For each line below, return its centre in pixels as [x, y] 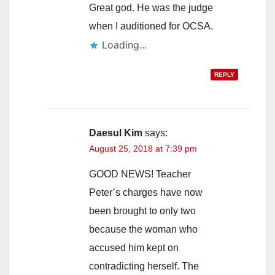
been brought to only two [142, 211]
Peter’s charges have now [146, 193]
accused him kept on [134, 248]
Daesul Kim [116, 133]
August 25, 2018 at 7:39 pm [143, 149]
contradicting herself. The [144, 266]
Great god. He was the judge [151, 8]
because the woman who [143, 230]
